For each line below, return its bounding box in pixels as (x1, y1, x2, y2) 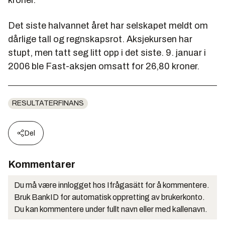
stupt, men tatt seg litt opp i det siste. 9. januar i (8, 48, 206, 58)
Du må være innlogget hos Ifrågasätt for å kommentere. (14, 181, 209, 190)
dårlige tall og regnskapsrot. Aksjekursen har (8, 34, 192, 45)
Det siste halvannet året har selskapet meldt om (8, 21, 208, 31)
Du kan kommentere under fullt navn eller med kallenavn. (14, 205, 207, 214)
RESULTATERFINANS (12, 99, 84, 107)
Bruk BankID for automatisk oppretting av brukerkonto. (14, 193, 205, 202)
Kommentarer (8, 159, 75, 170)
